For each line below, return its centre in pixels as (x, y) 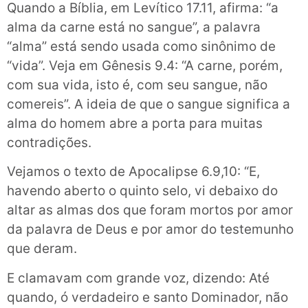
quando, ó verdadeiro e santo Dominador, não (147, 297)
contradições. (49, 143)
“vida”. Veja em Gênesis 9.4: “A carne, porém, (145, 66)
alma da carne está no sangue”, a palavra (134, 27)
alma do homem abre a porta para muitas (135, 124)
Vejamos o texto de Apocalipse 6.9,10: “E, (133, 172)
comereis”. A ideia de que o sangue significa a (148, 104)
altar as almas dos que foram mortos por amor (150, 210)
